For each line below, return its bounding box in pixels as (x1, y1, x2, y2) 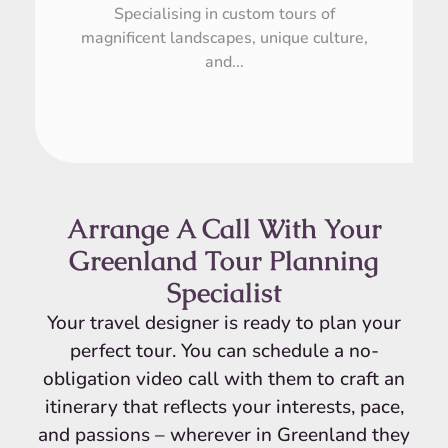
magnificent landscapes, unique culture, (80, 27, 368, 50)
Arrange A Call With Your (66, 211, 382, 247)
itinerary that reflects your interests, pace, (44, 394, 404, 421)
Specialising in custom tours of (113, 3, 335, 26)
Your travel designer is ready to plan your (47, 310, 401, 337)
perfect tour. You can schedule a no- (69, 338, 379, 365)
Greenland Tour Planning (69, 243, 379, 279)
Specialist (166, 275, 282, 311)
